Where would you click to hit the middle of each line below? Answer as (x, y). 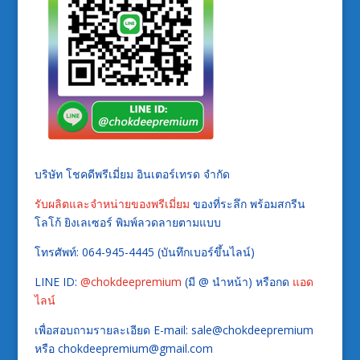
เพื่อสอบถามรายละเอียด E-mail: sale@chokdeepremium (174, 330)
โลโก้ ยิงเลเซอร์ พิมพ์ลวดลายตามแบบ (127, 223)
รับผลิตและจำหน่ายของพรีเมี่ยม (112, 204)
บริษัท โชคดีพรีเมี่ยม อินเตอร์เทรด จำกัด (132, 174)
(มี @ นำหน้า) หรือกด (237, 282)
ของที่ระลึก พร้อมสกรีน (247, 204)
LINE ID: (57, 282)
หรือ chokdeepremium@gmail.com (123, 349)
